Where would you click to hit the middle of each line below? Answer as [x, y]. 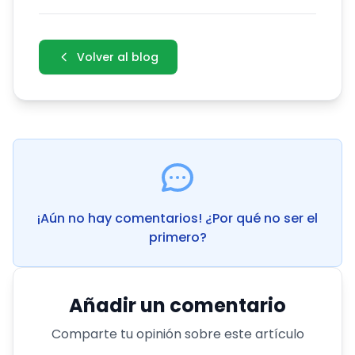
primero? [177, 237]
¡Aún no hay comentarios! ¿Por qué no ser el [177, 218]
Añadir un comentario [177, 305]
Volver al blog [118, 57]
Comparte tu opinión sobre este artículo [177, 334]
